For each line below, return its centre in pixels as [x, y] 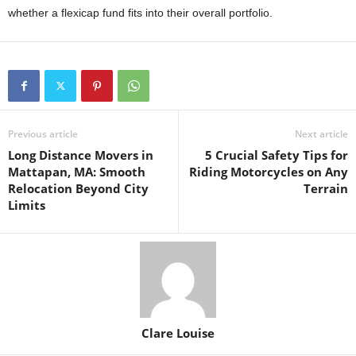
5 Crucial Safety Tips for [277, 155]
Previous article [43, 133]
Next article [321, 133]
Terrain [326, 188]
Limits [27, 205]
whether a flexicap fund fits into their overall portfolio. [140, 12]
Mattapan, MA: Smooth [77, 171]
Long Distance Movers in [81, 155]
